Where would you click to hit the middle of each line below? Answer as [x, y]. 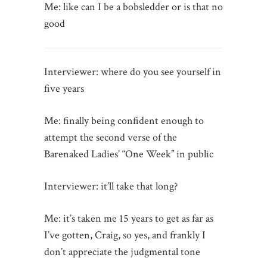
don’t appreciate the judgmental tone [122, 252]
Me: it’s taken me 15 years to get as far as [129, 218]
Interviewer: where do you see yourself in [133, 72]
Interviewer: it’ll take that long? [111, 186]
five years [64, 88]
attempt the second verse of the [111, 137]
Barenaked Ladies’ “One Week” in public [129, 154]
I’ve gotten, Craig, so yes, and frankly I [125, 235]
